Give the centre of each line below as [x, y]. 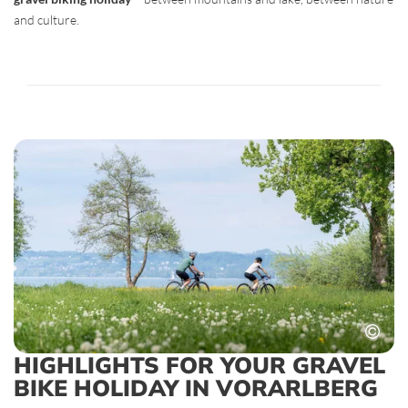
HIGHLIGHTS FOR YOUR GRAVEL [199, 364]
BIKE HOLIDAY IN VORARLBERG [196, 387]
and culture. [46, 19]
